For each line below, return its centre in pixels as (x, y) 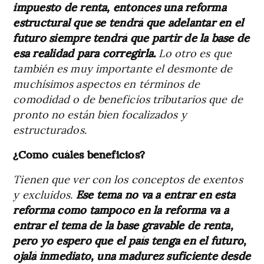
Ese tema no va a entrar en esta (156, 194)
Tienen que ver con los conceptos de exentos (128, 179)
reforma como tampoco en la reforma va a (121, 209)
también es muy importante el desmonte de (123, 68)
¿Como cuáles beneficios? (79, 154)
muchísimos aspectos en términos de (106, 83)
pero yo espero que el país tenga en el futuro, (130, 240)
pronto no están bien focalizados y (100, 114)
